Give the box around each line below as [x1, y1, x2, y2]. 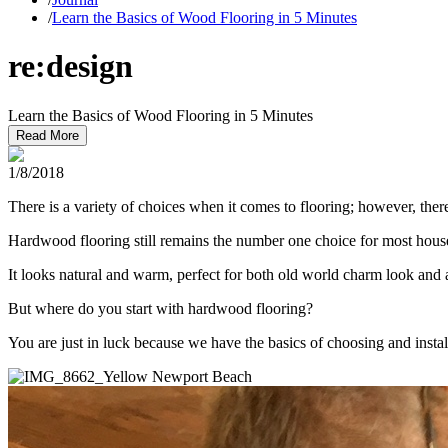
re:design [8, 48, 133, 85]
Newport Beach [152, 367, 252, 385]
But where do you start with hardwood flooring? [8, 299, 313, 317]
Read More [16, 127, 79, 143]
